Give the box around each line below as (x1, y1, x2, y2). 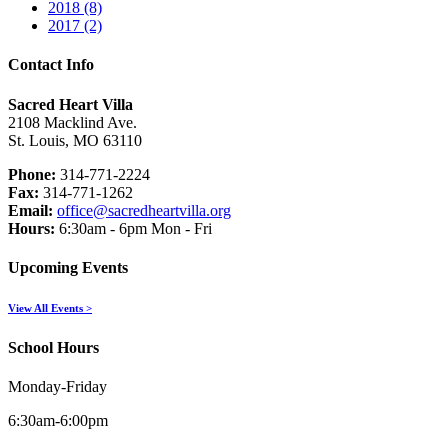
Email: (8, 201, 53, 219)
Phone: (8, 165, 56, 183)
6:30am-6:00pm (8, 412, 108, 430)
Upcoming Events (8, 258, 128, 276)
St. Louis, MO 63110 (8, 131, 142, 149)
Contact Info (8, 56, 94, 74)
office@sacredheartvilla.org (57, 201, 231, 219)
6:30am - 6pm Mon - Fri (55, 219, 212, 237)
